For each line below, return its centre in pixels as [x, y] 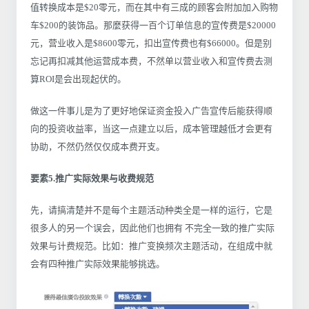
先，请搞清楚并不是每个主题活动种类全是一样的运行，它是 [151, 210]
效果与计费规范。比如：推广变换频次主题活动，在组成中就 [151, 246]
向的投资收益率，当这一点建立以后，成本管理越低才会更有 [151, 129]
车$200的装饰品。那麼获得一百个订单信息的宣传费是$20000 [153, 26]
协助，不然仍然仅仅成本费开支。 [98, 147]
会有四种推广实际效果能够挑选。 [98, 264]
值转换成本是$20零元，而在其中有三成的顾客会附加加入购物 [154, 8]
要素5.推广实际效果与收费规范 [92, 179]
